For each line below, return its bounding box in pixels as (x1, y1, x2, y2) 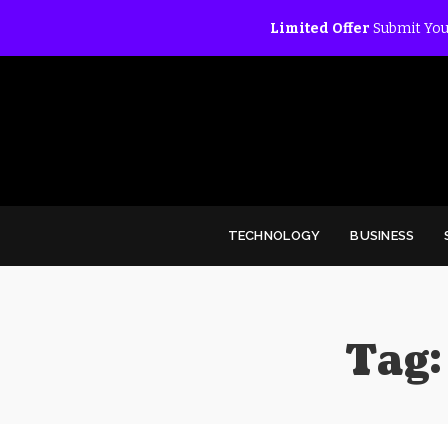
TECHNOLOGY (227, 227, 321, 243)
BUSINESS (350, 227, 415, 243)
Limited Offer (269, 19, 370, 37)
